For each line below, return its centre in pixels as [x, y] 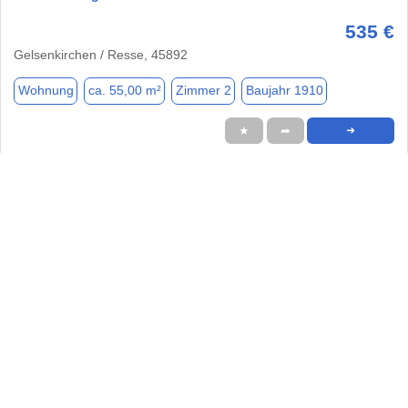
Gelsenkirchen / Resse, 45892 [101, 54]
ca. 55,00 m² [124, 91]
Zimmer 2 [203, 91]
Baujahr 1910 [284, 91]
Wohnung [46, 91]
